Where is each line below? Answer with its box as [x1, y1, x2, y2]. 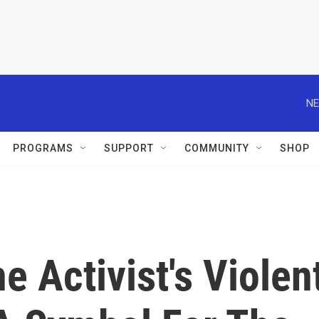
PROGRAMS [13, 142, 73, 154]
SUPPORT [104, 142, 154, 154]
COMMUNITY [184, 142, 249, 154]
